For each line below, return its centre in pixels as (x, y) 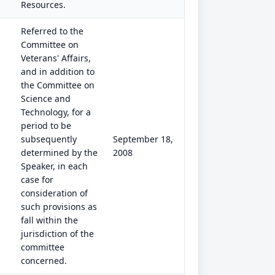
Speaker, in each (54, 166)
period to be (46, 126)
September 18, (143, 139)
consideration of (54, 193)
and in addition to (58, 72)
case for (37, 180)
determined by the (59, 153)
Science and (46, 99)
